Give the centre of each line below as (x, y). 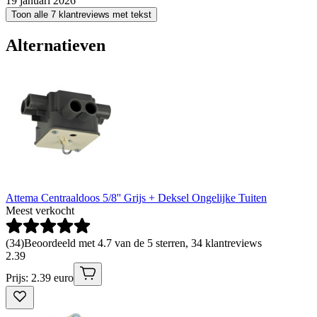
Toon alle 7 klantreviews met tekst (81, 14)
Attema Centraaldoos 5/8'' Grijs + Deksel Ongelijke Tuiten (136, 198)
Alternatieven (56, 45)
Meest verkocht (40, 211)
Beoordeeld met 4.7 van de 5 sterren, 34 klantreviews (143, 243)
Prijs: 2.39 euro (40, 278)
